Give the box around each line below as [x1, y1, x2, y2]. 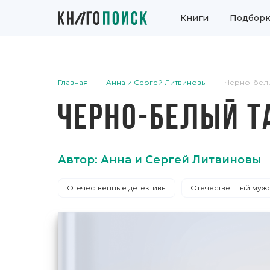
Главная [58, 78, 88, 87]
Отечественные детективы [66, 183, 167, 192]
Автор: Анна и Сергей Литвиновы [58, 152, 262, 166]
